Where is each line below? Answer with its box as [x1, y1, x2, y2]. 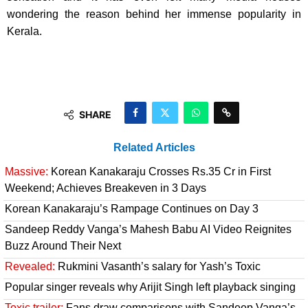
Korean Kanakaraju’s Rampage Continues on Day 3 [5, 203, 258, 215]
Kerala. [7, 25, 42, 38]
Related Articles [113, 142, 195, 154]
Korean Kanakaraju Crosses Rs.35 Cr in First [48, 166, 271, 178]
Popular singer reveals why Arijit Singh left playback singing [5, 281, 296, 294]
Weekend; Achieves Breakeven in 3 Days [5, 182, 206, 195]
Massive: [5, 166, 48, 178]
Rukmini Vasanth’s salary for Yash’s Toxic [55, 261, 261, 273]
